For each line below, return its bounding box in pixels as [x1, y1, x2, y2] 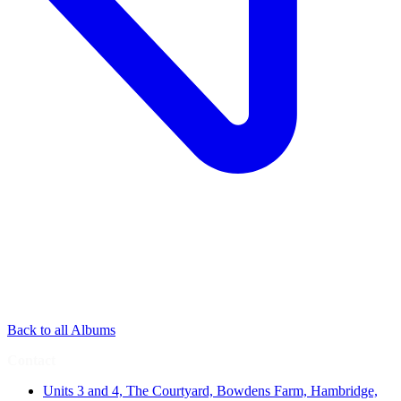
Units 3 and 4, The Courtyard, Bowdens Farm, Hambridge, [43, 383, 378, 399]
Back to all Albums [7, 322, 115, 338]
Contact [7, 353, 55, 369]
